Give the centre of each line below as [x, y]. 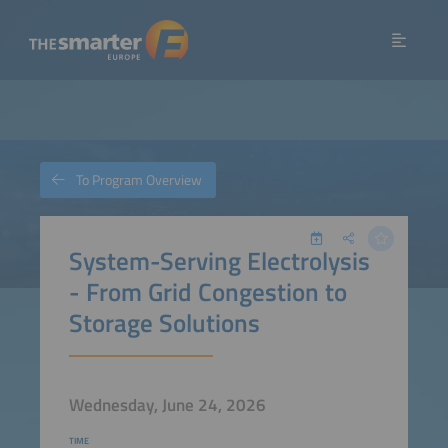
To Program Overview [139, 180]
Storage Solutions [164, 322]
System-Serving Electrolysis [219, 260]
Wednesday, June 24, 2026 [167, 405]
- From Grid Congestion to [207, 291]
